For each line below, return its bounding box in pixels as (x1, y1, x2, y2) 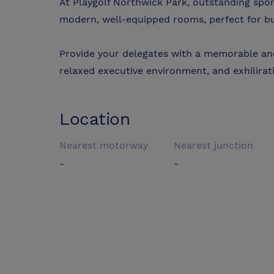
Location (59, 109, 130, 130)
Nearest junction (174, 139, 254, 152)
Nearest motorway (59, 139, 148, 152)
